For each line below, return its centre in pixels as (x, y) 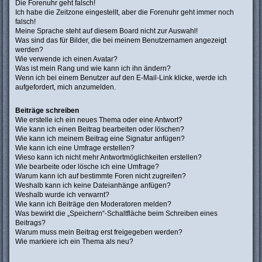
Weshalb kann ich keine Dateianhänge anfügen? (93, 186)
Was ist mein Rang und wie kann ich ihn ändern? (93, 68)
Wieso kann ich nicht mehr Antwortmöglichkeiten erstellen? (108, 158)
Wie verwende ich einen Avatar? (66, 59)
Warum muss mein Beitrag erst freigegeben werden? (99, 232)
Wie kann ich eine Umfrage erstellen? (75, 148)
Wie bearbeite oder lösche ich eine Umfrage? (87, 167)
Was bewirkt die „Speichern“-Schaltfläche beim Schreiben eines (116, 214)
